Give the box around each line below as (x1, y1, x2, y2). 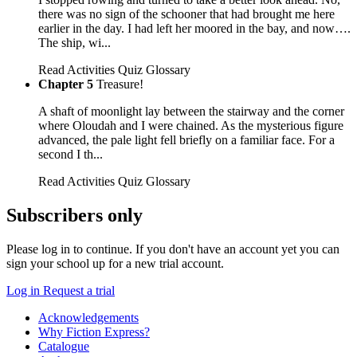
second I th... (38, 147, 103, 162)
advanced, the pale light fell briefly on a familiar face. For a (38, 133, 335, 147)
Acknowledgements (38, 310, 139, 324)
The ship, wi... (38, 36, 111, 50)
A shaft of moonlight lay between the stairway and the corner (38, 104, 344, 119)
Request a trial (43, 283, 115, 297)
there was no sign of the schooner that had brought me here (38, 7, 335, 22)
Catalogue (38, 339, 89, 353)
